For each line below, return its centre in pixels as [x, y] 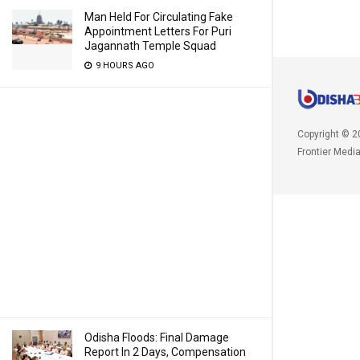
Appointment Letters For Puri [158, 31]
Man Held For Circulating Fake [159, 17]
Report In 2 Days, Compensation [165, 352]
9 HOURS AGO [124, 65]
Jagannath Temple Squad [150, 46]
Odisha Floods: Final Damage [157, 337]
